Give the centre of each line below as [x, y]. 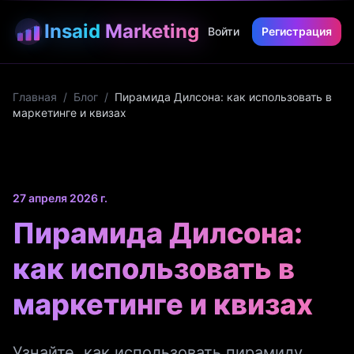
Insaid [72, 31]
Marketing [152, 31]
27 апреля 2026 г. [60, 198]
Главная [35, 97]
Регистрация [297, 31]
